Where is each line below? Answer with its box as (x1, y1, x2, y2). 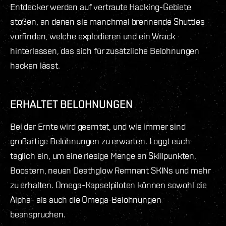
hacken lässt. (10, 60, 60, 71)
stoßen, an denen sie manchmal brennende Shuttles (10, 16, 205, 27)
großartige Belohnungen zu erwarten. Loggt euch (10, 136, 190, 147)
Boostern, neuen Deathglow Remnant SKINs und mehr (10, 165, 211, 176)
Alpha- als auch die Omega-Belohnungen (10, 194, 161, 205)
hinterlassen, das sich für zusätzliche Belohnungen (10, 45, 200, 56)
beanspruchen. (10, 209, 66, 220)
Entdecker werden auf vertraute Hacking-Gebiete (10, 2, 191, 13)
